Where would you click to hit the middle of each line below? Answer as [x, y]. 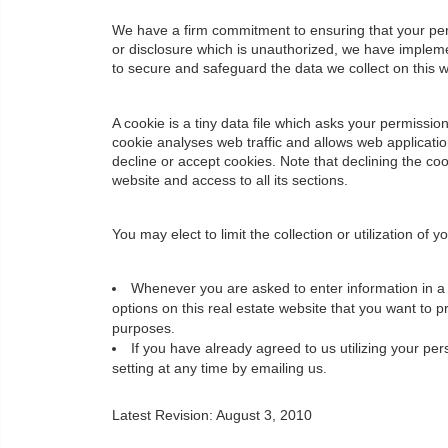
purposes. [143, 329]
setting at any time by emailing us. [219, 369]
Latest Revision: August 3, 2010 [212, 416]
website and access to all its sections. [230, 180]
